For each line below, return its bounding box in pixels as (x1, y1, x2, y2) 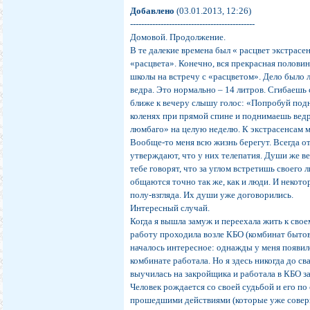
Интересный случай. (130, 203, 210, 214)
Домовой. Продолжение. (130, 32, 226, 43)
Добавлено (130, 6, 175, 17)
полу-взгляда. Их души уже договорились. (130, 190, 294, 201)
